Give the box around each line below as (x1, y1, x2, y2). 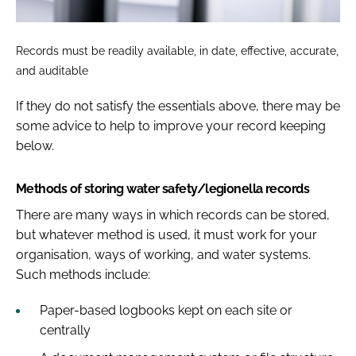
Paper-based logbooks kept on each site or (40, 303, 292, 319)
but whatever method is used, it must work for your (16, 227, 317, 243)
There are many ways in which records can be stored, (16, 207, 330, 223)
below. (16, 138, 54, 154)
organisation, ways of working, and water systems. (16, 247, 311, 263)
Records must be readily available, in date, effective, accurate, (16, 44, 339, 58)
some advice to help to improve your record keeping (16, 118, 326, 134)
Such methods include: (16, 267, 150, 283)
